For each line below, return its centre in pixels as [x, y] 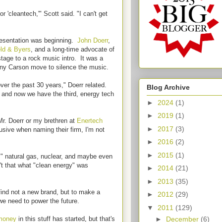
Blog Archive [168, 87]
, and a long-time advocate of [73, 49]
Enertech [90, 121]
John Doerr [93, 40]
